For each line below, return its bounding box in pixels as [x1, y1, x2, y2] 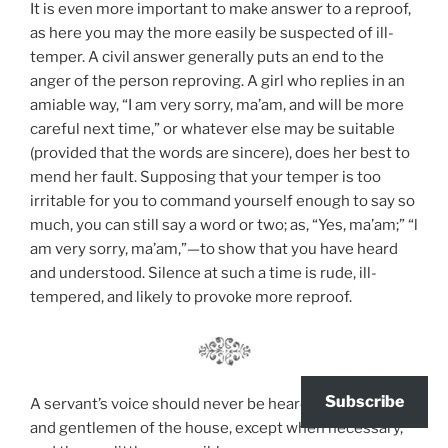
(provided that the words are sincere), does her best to [30, 143, 410, 162]
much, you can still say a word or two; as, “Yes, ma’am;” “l [30, 215, 418, 234]
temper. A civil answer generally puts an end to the [30, 47, 384, 66]
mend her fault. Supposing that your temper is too [30, 167, 381, 186]
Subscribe [325, 392, 404, 411]
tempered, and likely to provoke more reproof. [30, 287, 352, 306]
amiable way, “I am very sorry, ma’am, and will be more [30, 95, 404, 114]
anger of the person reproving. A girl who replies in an [30, 71, 405, 90]
